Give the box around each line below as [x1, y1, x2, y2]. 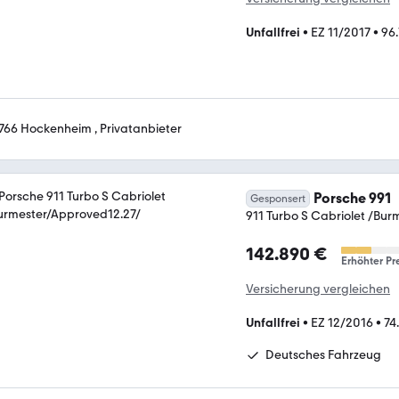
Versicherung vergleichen [246, 281, 390, 297]
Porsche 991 [313, 189, 391, 207]
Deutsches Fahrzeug [265, 346, 381, 362]
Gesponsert [250, 191, 305, 205]
